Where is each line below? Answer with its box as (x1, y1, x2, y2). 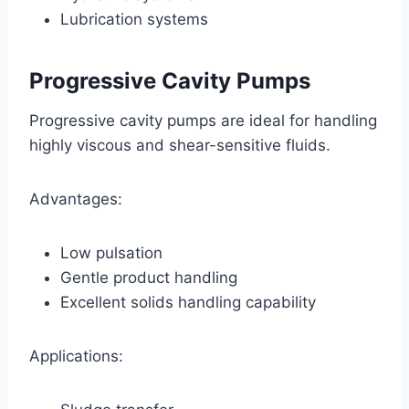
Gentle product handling (60, 267, 237, 287)
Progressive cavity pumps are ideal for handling (29, 110, 377, 130)
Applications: (29, 346, 123, 365)
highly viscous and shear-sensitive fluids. (29, 135, 330, 154)
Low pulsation (60, 243, 163, 262)
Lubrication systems (60, 9, 208, 28)
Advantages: (29, 189, 122, 208)
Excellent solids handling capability (60, 292, 316, 311)
